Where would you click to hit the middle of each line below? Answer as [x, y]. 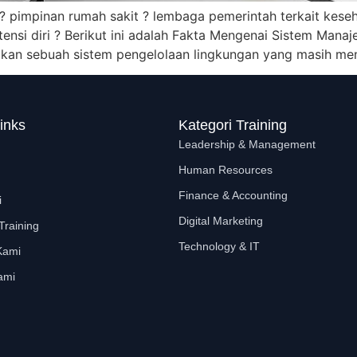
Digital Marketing [221, 221]
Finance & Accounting [233, 196]
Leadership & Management [247, 145]
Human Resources [226, 170]
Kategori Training [233, 126]
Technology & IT [219, 247]
